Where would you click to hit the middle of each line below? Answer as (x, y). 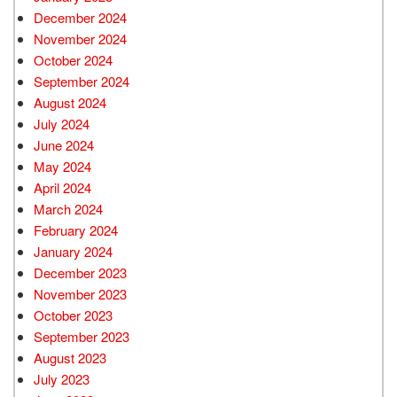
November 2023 (80, 293)
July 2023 (62, 378)
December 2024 (80, 17)
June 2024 (64, 144)
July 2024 (62, 123)
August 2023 (70, 357)
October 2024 (73, 59)
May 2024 (62, 166)
